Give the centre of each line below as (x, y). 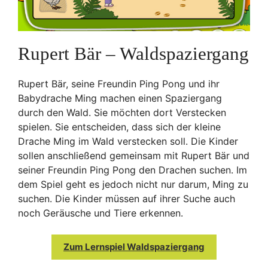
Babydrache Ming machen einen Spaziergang (120, 98)
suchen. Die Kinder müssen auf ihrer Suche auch (127, 198)
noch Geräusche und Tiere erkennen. (100, 213)
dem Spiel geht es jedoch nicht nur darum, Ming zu (133, 184)
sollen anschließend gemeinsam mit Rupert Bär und (134, 155)
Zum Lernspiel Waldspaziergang (134, 246)
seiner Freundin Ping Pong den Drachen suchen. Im (133, 170)
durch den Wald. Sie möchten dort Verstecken (122, 112)
